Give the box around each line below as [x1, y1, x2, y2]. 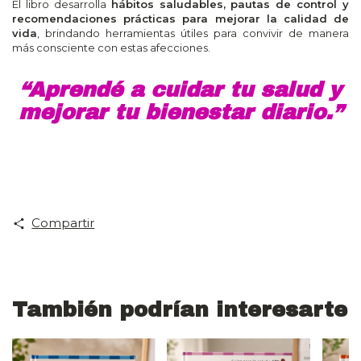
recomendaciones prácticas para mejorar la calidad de [12, 12, 349, 26]
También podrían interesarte [12, 298, 347, 322]
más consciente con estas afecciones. [12, 41, 210, 55]
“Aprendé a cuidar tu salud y [19, 78, 342, 102]
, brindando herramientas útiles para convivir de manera [37, 27, 349, 40]
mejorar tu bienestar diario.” [18, 101, 343, 124]
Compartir [31, 215, 95, 231]
